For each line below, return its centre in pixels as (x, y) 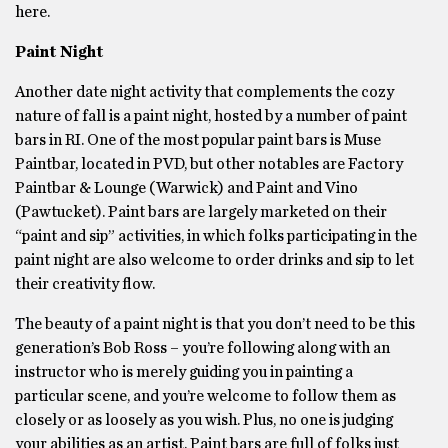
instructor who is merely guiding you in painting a (184, 372)
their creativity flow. (86, 284)
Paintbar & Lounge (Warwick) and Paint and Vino (186, 188)
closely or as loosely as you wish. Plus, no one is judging (204, 420)
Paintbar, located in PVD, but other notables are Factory (209, 164)
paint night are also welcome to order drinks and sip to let (214, 260)
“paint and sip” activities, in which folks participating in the (216, 236)
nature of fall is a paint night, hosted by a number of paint (211, 116)
